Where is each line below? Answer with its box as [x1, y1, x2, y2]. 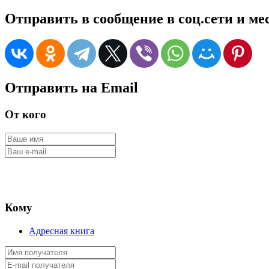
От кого [5, 107, 46, 121]
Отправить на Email [5, 79, 138, 95]
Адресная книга [29, 226, 94, 237]
